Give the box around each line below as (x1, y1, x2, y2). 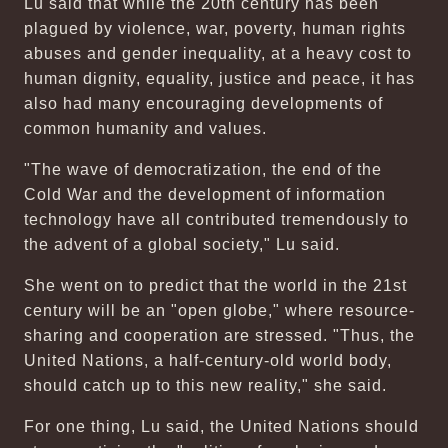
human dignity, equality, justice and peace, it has (24, 70, 415, 87)
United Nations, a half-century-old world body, (24, 352, 392, 369)
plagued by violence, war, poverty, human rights (24, 20, 406, 37)
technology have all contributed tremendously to (24, 211, 409, 228)
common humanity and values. (24, 120, 267, 137)
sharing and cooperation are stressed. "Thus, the (24, 327, 415, 344)
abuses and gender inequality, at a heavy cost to (24, 45, 412, 62)
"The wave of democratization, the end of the (24, 161, 382, 178)
